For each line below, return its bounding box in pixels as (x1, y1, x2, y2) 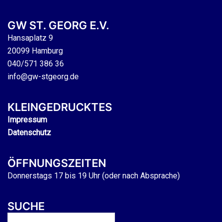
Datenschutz (7, 128, 51, 138)
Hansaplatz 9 (7, 33, 53, 43)
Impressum (7, 115, 47, 125)
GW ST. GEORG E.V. (7, 19, 109, 32)
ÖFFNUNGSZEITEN (7, 157, 106, 170)
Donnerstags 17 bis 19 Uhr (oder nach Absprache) (7, 171, 180, 181)
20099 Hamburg (7, 46, 63, 56)
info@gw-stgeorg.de (7, 72, 79, 82)
